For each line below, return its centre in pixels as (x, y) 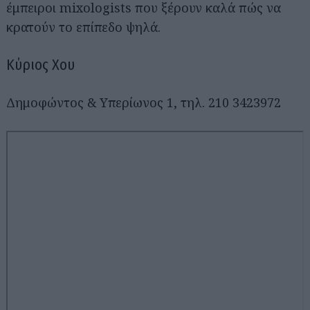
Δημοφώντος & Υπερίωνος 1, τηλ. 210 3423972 (144, 102)
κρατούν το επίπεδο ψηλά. (83, 27)
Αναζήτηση (54, 140)
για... (43, 148)
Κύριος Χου (40, 65)
